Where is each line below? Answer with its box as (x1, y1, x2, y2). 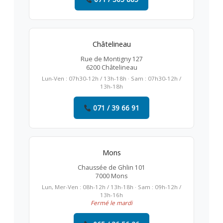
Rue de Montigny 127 (80, 55, 143, 64)
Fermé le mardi (91, 199, 132, 207)
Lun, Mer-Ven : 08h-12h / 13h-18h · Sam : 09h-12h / (42, 183, 181, 191)
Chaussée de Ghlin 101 (78, 163, 145, 172)
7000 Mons (96, 172, 127, 181)
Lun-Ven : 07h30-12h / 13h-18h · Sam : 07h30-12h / (42, 75, 181, 83)
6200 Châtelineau (86, 63, 137, 72)
